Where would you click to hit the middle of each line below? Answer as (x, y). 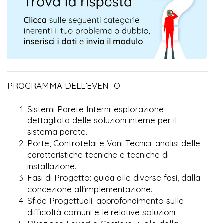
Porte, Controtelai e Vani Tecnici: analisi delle (114, 143)
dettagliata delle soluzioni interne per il (102, 120)
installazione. (52, 166)
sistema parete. (57, 131)
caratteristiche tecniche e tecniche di (98, 154)
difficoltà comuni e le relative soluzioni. (102, 212)
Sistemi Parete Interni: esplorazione (96, 109)
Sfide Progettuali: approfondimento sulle (106, 200)
